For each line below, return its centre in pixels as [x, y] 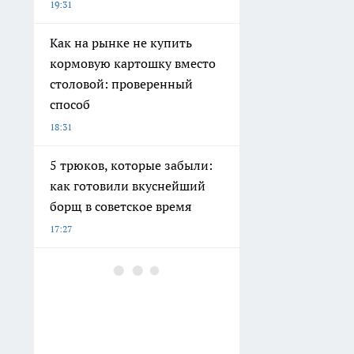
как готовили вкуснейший [128, 185]
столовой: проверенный [121, 83]
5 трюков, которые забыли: [131, 165]
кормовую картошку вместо [133, 63]
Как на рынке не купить [121, 42]
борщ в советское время [121, 206]
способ [70, 104]
